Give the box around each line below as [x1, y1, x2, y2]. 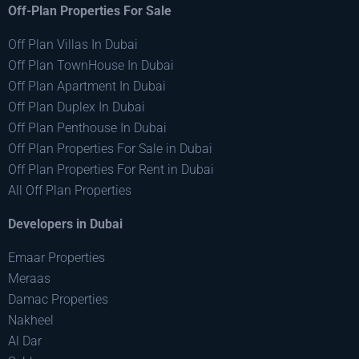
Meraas [8, 270, 50, 286]
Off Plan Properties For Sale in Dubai [8, 140, 212, 156]
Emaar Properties [8, 249, 105, 265]
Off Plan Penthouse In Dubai [8, 119, 167, 135]
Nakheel [8, 312, 54, 328]
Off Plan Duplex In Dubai [8, 99, 145, 115]
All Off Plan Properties [8, 182, 131, 198]
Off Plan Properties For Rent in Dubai [8, 161, 214, 177]
